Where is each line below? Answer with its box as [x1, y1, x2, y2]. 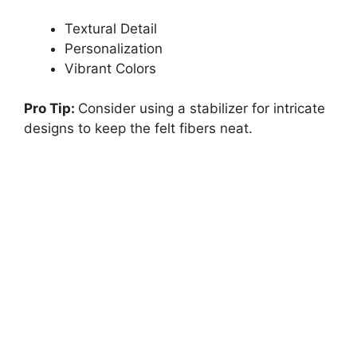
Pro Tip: [24, 100, 78, 117]
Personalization [65, 40, 163, 57]
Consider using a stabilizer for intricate [78, 100, 325, 117]
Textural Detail [65, 20, 157, 37]
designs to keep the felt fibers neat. [24, 120, 253, 137]
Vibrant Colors [65, 60, 156, 76]
